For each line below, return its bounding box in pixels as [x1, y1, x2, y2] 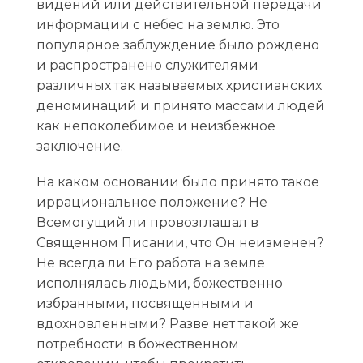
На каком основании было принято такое [36, 173, 319, 190]
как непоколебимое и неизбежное [36, 117, 275, 134]
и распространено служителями [36, 57, 258, 73]
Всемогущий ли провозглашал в [36, 214, 258, 230]
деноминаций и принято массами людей [36, 97, 325, 113]
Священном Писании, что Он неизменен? [36, 234, 324, 250]
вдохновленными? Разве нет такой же [36, 315, 299, 331]
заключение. [36, 138, 123, 154]
